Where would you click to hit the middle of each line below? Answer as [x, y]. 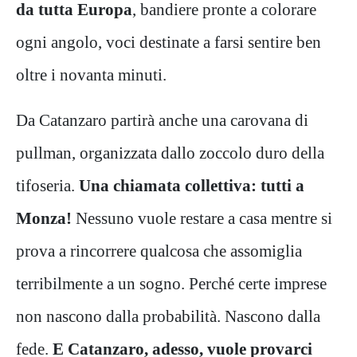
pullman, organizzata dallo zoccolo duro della [170, 152]
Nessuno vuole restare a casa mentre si [204, 218]
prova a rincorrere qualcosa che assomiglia [159, 250]
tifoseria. [47, 185]
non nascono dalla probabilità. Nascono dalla [168, 316]
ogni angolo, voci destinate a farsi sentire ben [169, 41]
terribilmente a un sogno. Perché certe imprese [171, 283]
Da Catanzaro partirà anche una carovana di [162, 120]
